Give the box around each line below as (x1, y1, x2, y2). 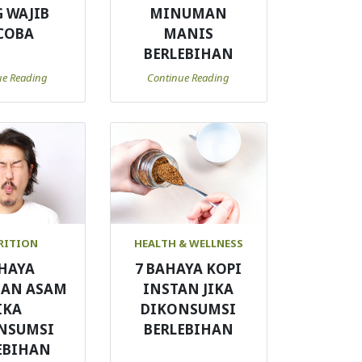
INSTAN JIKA (143, 280, 234, 298)
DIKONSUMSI (141, 300, 237, 318)
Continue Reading (147, 70, 230, 85)
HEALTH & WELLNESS (133, 236, 243, 250)
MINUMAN (149, 4, 228, 23)
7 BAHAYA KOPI (135, 259, 242, 278)
